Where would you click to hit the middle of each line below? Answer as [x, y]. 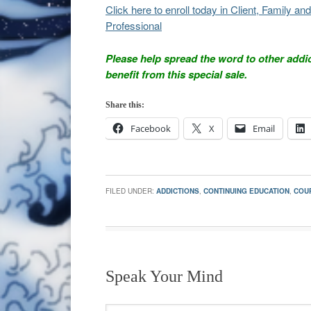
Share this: [125, 105]
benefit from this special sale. [176, 74]
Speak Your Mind [164, 276]
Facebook [151, 128]
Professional [134, 25]
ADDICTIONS [178, 191]
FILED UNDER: [131, 191]
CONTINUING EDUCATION [246, 191]
